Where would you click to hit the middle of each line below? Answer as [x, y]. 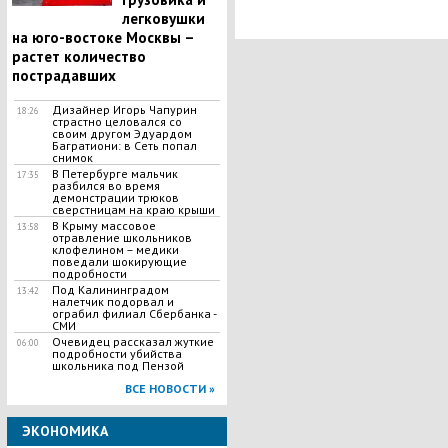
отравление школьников [121, 237]
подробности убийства [116, 353]
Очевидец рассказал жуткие [132, 341]
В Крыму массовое [103, 225]
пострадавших [63, 75]
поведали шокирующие [119, 261]
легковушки [163, 18]
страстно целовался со [116, 121]
